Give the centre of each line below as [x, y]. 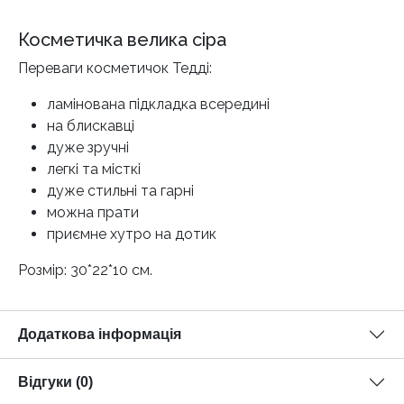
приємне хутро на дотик [132, 234]
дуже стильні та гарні [120, 190]
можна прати [93, 212]
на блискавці [91, 125]
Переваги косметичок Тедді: [115, 68]
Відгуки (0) [55, 381]
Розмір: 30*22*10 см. [85, 270]
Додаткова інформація [100, 334]
